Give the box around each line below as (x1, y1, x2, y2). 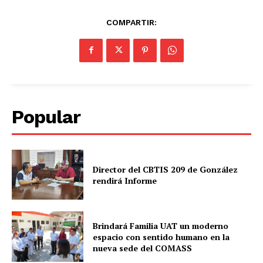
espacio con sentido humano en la (93, 231, 230, 242)
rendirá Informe (93, 174, 157, 186)
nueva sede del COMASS (93, 242, 193, 254)
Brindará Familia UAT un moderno (93, 220, 229, 231)
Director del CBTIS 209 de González (93, 163, 238, 175)
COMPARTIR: (106, 17, 157, 27)
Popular (12, 105, 80, 128)
